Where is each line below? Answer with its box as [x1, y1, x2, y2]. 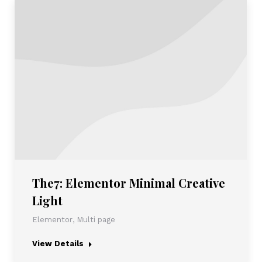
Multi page [77, 215, 115, 224]
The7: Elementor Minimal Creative [32, 174, 225, 191]
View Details [32, 239, 84, 248]
